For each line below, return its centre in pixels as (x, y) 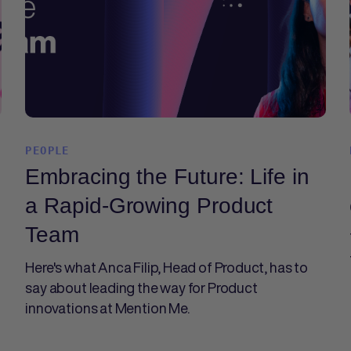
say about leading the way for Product (141, 288)
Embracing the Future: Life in (167, 177)
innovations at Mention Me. (107, 308)
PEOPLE (47, 150)
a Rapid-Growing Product (149, 206)
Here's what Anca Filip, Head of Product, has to (166, 267)
